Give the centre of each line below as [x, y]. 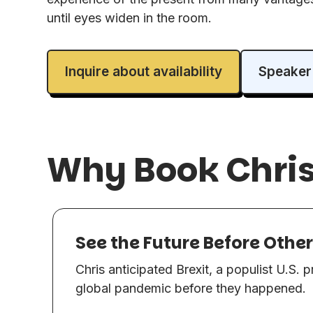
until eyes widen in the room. [130, 17]
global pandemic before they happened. [191, 288]
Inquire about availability [144, 71]
